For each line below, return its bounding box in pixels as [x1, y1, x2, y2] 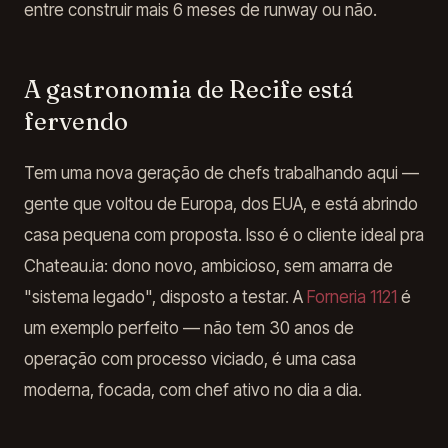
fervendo [24, 107, 128, 136]
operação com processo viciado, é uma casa [24, 349, 356, 369]
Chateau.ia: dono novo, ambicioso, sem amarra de [24, 256, 393, 276]
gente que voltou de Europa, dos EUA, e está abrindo [24, 194, 418, 214]
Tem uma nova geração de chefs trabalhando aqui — [24, 163, 419, 183]
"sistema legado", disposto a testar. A [24, 287, 307, 307]
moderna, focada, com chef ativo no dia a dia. [24, 380, 362, 400]
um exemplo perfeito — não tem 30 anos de [24, 318, 354, 338]
